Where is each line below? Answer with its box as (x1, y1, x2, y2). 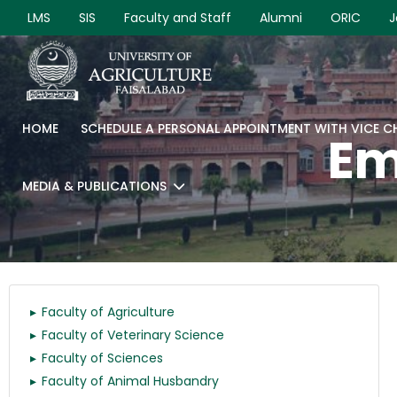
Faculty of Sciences (42, 349, 163, 367)
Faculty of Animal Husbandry (42, 372, 219, 390)
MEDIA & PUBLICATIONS (22, 177, 167, 195)
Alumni (260, 9, 302, 27)
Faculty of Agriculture (42, 303, 175, 321)
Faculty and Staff (124, 9, 231, 27)
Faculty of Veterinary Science (42, 326, 224, 344)
